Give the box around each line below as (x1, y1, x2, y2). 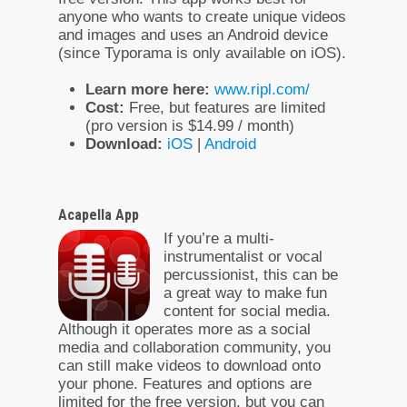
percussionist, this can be (164, 265, 338, 283)
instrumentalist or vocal (164, 247, 323, 265)
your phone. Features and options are (58, 374, 312, 392)
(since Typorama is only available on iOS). (58, 44, 346, 62)
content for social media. (164, 302, 331, 320)
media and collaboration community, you (58, 338, 331, 356)
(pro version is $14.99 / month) (85, 116, 294, 134)
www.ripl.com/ (214, 80, 310, 98)
